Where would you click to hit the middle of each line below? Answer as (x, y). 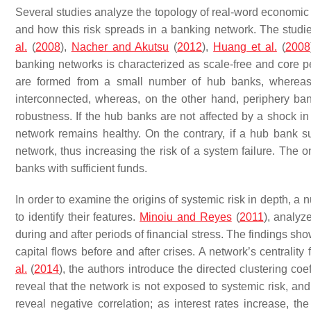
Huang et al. (245, 47)
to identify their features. (78, 217)
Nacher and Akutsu (120, 47)
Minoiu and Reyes (186, 217)
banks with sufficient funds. (81, 168)
